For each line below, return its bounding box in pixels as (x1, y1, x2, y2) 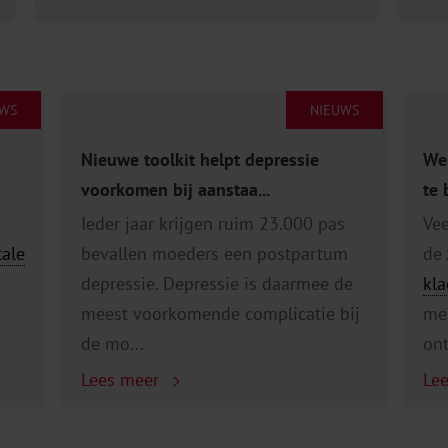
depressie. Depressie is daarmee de (81, 272, 354, 296)
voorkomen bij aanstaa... (81, 178, 271, 202)
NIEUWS (309, 101, 359, 120)
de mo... (81, 332, 145, 356)
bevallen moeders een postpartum (81, 242, 349, 266)
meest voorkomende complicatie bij (81, 302, 361, 326)
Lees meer (81, 368, 165, 392)
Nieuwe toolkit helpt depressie (81, 148, 320, 172)
